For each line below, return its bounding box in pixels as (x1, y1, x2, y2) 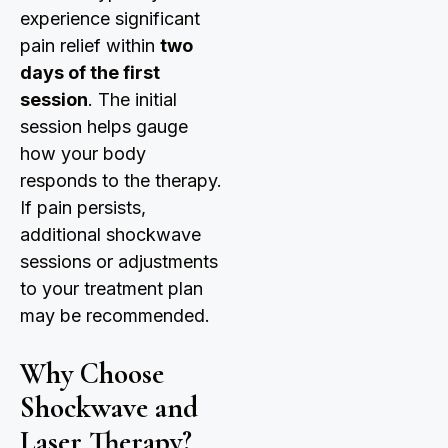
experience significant (20, 8, 200, 30)
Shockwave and (20, 390, 198, 426)
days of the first (20, 62, 160, 84)
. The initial (88, 89, 177, 111)
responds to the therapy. (20, 170, 222, 192)
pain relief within (20, 35, 160, 57)
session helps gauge (20, 116, 188, 138)
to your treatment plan (20, 278, 203, 300)
